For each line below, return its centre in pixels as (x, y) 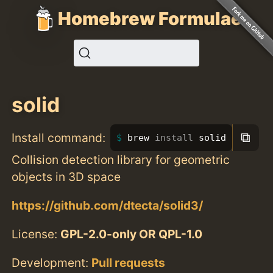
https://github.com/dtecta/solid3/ (108, 205)
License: (36, 234)
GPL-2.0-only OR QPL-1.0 (132, 234)
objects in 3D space (66, 176)
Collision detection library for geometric (121, 159)
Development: (52, 263)
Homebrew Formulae (150, 18)
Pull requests (129, 263)
